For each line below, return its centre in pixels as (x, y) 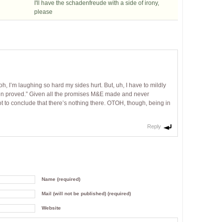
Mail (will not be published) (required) (86, 193)
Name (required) (61, 179)
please (43, 12)
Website (51, 208)
